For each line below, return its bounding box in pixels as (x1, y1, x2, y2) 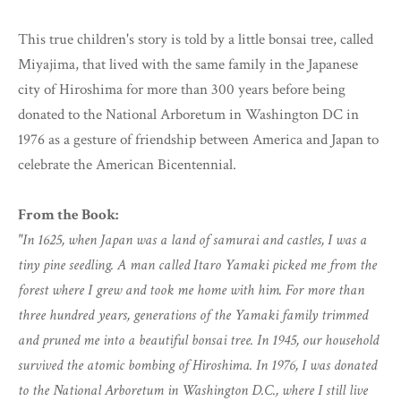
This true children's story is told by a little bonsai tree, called (18, 30, 373, 50)
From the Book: (18, 205, 118, 226)
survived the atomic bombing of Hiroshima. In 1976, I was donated (18, 355, 377, 376)
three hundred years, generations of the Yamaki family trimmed (18, 305, 368, 326)
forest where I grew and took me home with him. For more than (18, 280, 364, 301)
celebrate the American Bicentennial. (18, 155, 236, 175)
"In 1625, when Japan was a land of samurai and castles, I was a (18, 230, 367, 251)
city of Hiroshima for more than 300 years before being (18, 80, 346, 100)
